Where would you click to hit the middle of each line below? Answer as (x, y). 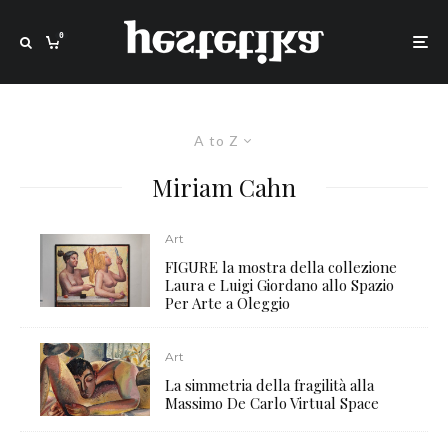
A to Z (216, 140)
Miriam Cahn (224, 187)
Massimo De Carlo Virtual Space (272, 403)
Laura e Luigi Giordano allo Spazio (280, 285)
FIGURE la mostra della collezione (281, 267)
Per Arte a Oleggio (228, 303)
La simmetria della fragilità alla (270, 385)
